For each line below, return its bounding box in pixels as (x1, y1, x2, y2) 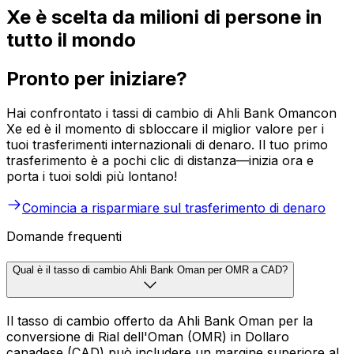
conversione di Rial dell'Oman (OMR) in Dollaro (6, 328, 289, 345)
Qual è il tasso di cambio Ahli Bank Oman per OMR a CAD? (13, 264, 288, 277)
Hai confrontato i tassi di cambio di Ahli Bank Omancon (6, 105, 337, 122)
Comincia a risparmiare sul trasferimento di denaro (22, 200, 326, 217)
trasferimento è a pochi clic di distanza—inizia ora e (6, 153, 314, 169)
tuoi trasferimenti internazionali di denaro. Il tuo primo (6, 137, 328, 153)
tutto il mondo (6, 28, 136, 51)
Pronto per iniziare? (6, 66, 187, 90)
